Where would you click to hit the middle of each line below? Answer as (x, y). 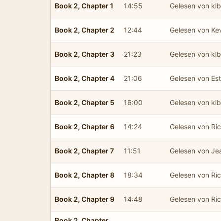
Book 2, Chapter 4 (85, 78)
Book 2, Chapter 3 (85, 54)
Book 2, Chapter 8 (85, 175)
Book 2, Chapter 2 (85, 30)
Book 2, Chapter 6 (85, 126)
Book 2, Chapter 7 (84, 150)
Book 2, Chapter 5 (85, 102)
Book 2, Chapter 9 (85, 199)
